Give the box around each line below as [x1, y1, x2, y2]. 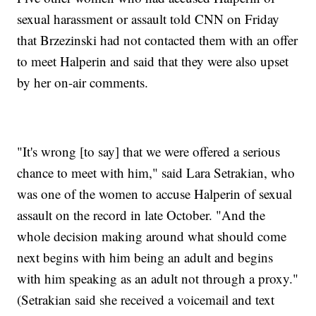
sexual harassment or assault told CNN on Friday [17, 10, 280, 28]
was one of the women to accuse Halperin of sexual [17, 185, 293, 203]
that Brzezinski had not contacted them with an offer [17, 31, 298, 49]
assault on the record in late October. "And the [17, 206, 266, 224]
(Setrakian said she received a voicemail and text [17, 291, 275, 309]
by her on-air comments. [17, 73, 149, 92]
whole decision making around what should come [17, 227, 287, 245]
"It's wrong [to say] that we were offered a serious [17, 142, 281, 161]
